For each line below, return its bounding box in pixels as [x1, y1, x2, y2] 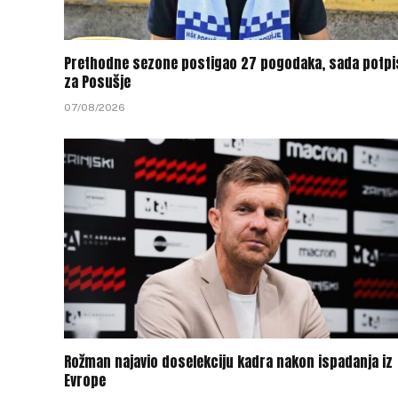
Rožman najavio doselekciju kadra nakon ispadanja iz [64, 350, 393, 372]
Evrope [64, 369, 106, 391]
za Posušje [64, 70, 131, 92]
